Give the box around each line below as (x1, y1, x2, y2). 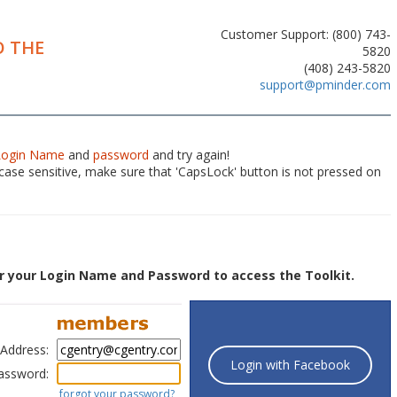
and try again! (149, 146, 230, 163)
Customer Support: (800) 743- (221, 26, 391, 43)
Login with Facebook (230, 356, 350, 373)
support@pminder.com (260, 76, 391, 93)
